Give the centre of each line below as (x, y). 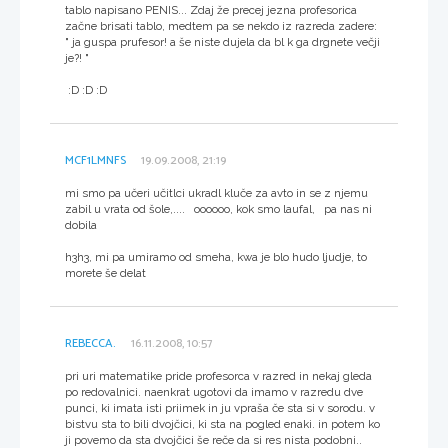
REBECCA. (90, 343)
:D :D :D (86, 89)
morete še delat (105, 272)
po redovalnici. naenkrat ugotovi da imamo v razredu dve (214, 391)
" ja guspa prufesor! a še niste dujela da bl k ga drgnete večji (222, 41)
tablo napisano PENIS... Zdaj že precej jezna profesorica (211, 9)
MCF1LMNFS (95, 160)
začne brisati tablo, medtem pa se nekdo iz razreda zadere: (221, 25)
